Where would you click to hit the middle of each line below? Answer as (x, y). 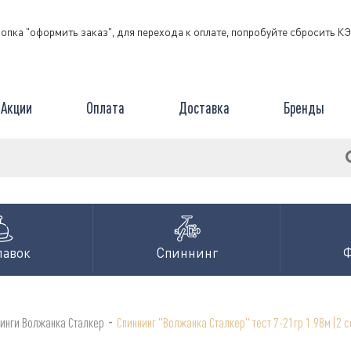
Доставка (204, 108)
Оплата (105, 108)
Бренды (304, 108)
